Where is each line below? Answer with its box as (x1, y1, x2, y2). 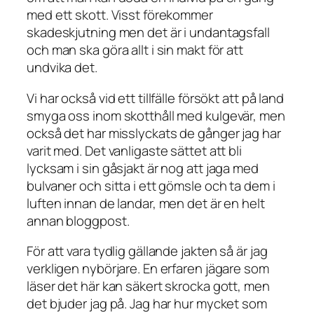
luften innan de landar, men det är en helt (27, 193, 265, 212)
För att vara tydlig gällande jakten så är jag (27, 242, 268, 261)
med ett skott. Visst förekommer (27, 6, 213, 25)
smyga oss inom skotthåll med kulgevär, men (27, 106, 285, 125)
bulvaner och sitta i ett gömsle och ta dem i (27, 176, 275, 195)
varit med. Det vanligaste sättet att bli (27, 141, 242, 160)
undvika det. (27, 58, 97, 77)
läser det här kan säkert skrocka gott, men (27, 277, 270, 296)
